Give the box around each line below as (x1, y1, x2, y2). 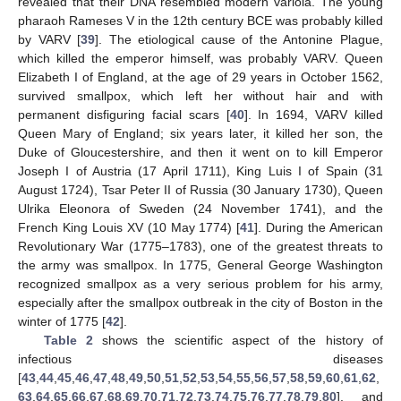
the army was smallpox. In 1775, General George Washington (18, 258, 383, 273)
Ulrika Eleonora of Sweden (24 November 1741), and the (18, 201, 383, 217)
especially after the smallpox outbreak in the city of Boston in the (18, 295, 383, 311)
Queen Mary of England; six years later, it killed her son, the (18, 126, 383, 141)
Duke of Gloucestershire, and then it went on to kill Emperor (18, 145, 383, 160)
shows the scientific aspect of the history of (92, 333, 384, 348)
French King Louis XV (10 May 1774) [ (18, 220, 241, 235)
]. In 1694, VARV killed (243, 107, 383, 123)
